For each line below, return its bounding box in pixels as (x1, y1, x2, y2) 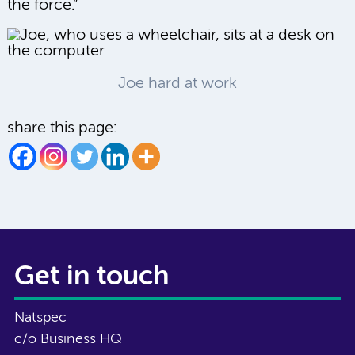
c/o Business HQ (14, 331, 122, 346)
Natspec (14, 310, 67, 325)
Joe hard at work (118, 75, 237, 93)
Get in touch (14, 263, 169, 291)
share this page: (7, 119, 116, 136)
